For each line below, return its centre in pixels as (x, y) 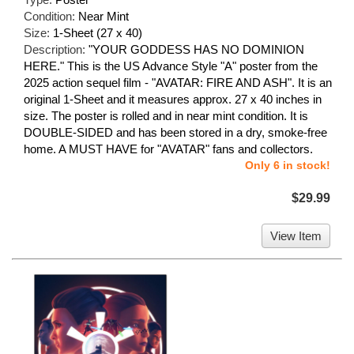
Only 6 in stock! (288, 166)
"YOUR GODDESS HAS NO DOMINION (196, 50)
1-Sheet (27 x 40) (98, 33)
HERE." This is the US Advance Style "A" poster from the (171, 66)
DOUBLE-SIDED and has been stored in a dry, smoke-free (175, 133)
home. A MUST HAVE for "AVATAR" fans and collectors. (168, 149)
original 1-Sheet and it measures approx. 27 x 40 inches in (173, 100)
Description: (56, 50)
